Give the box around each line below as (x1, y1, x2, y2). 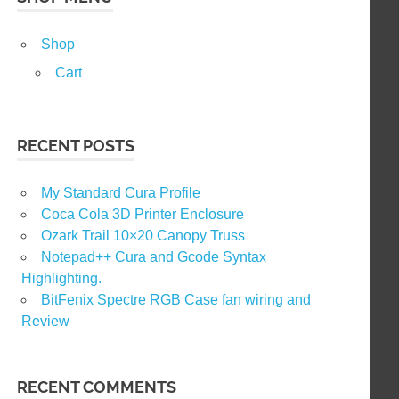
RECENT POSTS (17, 136, 135, 156)
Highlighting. (21, 271, 102, 287)
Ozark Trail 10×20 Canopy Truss (41, 228, 245, 244)
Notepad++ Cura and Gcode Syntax (41, 249, 266, 265)
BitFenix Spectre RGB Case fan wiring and (41, 292, 311, 308)
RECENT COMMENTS (17, 378, 177, 397)
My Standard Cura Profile (41, 185, 200, 201)
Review (21, 313, 69, 330)
